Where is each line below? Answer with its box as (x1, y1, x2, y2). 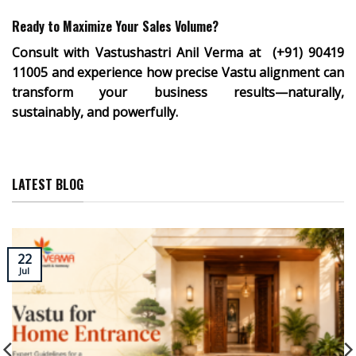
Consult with (12, 43, 95, 61)
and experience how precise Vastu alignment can (51, 63, 345, 81)
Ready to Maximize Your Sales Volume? (12, 16, 219, 36)
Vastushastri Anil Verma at (95, 43, 267, 61)
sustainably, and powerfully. (12, 103, 178, 121)
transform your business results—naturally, (12, 83, 344, 101)
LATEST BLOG (12, 175, 83, 195)
